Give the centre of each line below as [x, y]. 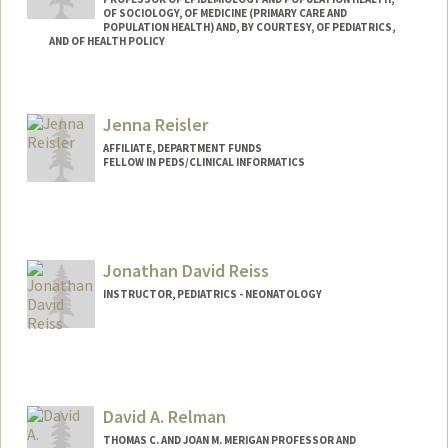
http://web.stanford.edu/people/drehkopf [293, 117]
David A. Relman [164, 416]
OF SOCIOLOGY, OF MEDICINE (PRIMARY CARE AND [224, 13]
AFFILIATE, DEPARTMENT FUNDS [182, 147]
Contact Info [86, 92]
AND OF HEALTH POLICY [106, 41]
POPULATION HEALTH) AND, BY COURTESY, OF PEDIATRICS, [248, 27]
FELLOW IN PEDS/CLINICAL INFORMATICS [203, 161]
